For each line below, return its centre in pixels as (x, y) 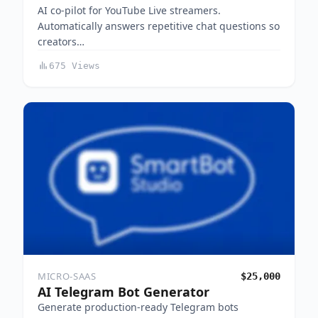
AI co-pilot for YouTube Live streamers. (129, 10)
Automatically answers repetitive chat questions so (159, 26)
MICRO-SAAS (67, 276)
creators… (61, 41)
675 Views (75, 65)
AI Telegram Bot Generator (124, 291)
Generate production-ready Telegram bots (138, 307)
